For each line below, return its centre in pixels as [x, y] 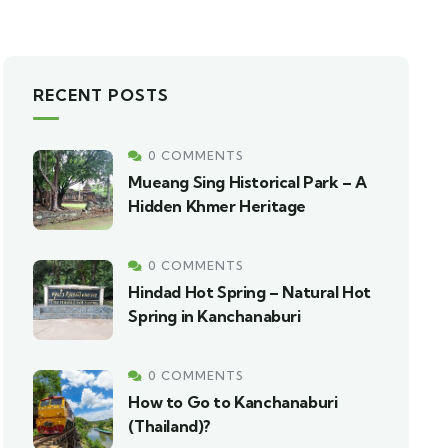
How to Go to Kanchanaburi [233, 402]
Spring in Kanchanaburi [214, 316]
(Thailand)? [169, 426]
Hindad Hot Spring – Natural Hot [249, 292]
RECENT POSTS [101, 95]
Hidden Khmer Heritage [217, 206]
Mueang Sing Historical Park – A [247, 182]
